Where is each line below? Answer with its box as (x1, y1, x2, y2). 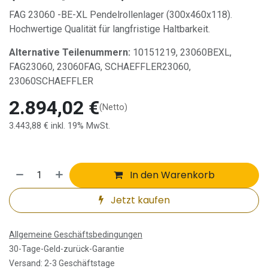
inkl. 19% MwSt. (51, 120, 110, 131)
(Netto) (99, 102, 127, 113)
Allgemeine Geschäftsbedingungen (9, 229, 142, 239)
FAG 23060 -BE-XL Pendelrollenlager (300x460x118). (9, 8, 232, 20)
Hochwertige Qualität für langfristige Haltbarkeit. (9, 23, 210, 35)
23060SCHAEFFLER (9, 75, 93, 87)
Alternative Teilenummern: (9, 46, 130, 58)
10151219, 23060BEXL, (130, 46, 232, 58)
